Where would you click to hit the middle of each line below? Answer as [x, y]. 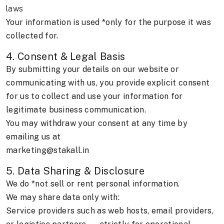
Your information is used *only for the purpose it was [108, 22]
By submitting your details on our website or [93, 69]
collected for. [32, 36]
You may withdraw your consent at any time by [97, 123]
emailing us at [33, 137]
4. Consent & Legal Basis [66, 57]
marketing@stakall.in [48, 150]
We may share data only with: [63, 197]
